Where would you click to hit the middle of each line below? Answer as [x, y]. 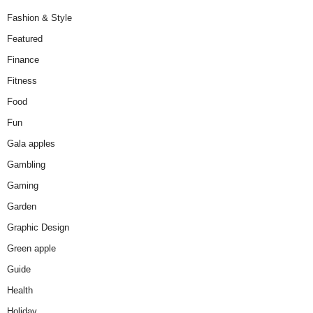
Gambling [26, 165]
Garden [22, 207]
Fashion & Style [39, 18]
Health [20, 291]
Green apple [31, 249]
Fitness [22, 81]
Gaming [23, 186]
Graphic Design [38, 228]
